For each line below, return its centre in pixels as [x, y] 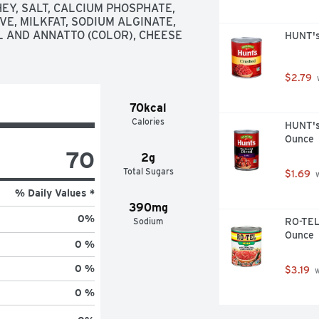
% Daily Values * [54, 193]
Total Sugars [148, 171]
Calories [148, 121]
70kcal [148, 108]
